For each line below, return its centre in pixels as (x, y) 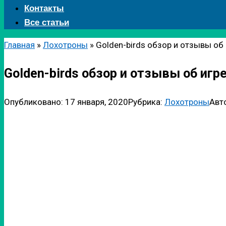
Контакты (44, 8)
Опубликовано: (34, 102)
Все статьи (47, 22)
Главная (19, 45)
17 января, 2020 (97, 102)
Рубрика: (145, 102)
